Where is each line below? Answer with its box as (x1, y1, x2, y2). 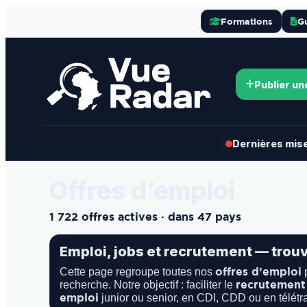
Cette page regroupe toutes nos (60, 266, 215, 278)
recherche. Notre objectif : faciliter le (60, 279, 236, 291)
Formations (220, 15, 273, 27)
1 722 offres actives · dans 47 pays (49, 210, 241, 223)
